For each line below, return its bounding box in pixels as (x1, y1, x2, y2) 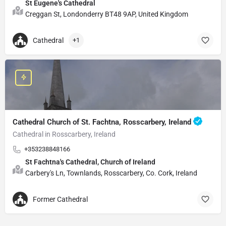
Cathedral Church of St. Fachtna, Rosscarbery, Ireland (13, 117, 193, 127)
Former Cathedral (33, 195, 88, 204)
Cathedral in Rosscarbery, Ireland (13, 130, 116, 138)
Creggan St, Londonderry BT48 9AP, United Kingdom (25, 10, 188, 18)
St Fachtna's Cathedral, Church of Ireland (25, 157, 155, 166)
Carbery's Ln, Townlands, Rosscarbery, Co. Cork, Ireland (25, 168, 197, 177)
